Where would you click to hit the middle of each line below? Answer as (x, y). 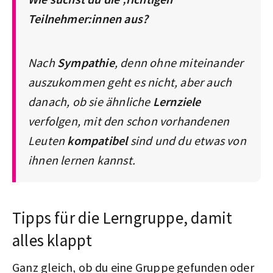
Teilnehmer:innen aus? (88, 18)
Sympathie (86, 62)
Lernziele (177, 101)
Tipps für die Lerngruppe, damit (122, 217)
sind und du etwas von (187, 140)
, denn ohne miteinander (179, 62)
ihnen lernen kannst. (83, 160)
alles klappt (52, 240)
